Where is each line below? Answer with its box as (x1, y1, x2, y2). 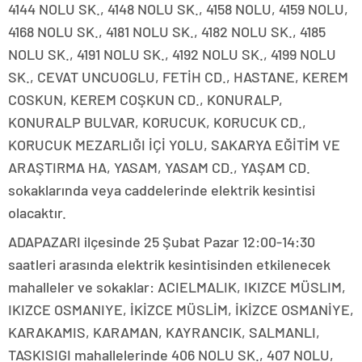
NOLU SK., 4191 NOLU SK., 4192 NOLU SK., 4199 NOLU (8, 45, 336, 64)
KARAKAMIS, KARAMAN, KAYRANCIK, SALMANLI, (8, 323, 320, 342)
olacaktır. (8, 204, 66, 222)
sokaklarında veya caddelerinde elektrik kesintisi (8, 181, 315, 200)
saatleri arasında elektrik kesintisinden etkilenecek (8, 255, 330, 274)
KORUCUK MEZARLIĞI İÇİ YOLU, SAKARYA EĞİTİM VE (8, 136, 340, 154)
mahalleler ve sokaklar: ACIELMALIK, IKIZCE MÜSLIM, (8, 278, 346, 297)
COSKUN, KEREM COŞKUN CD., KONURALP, (8, 90, 283, 109)
